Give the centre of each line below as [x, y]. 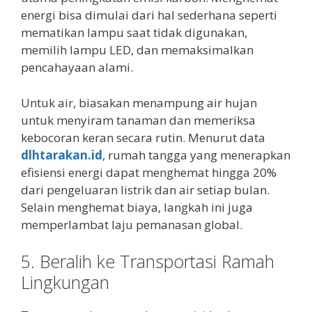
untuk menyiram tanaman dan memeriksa [138, 120]
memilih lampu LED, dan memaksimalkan [137, 50]
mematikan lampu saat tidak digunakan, [134, 33]
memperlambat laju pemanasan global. [132, 224]
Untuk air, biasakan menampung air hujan [139, 102]
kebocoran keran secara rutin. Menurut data [143, 137]
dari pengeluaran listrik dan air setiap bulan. [145, 189]
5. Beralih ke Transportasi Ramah [148, 262]
